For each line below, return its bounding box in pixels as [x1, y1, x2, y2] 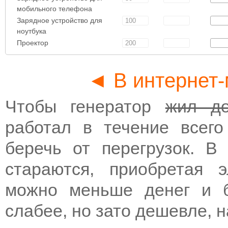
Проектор [16, 38, 48, 47]
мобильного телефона [16, 4, 92, 13]
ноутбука [16, 26, 46, 35]
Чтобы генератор [5, 96, 165, 116]
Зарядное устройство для [16, 16, 102, 24]
